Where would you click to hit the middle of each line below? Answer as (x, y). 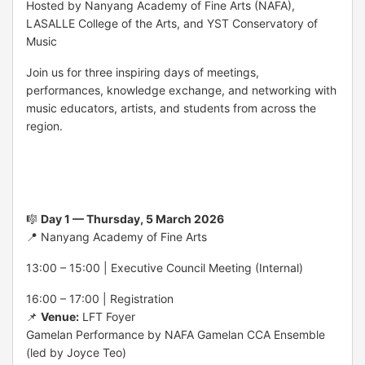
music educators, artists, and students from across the (171, 108)
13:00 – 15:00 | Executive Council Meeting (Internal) (165, 267)
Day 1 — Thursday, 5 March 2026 (132, 218)
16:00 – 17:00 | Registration (100, 298)
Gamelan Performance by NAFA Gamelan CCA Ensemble (176, 334)
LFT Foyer (107, 316)
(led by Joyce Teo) (76, 352)
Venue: (60, 316)
